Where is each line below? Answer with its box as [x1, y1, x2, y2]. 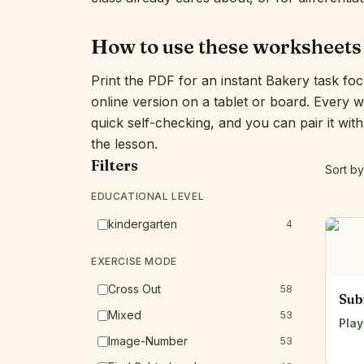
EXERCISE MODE [91, 255, 177, 267]
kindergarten [108, 217, 177, 231]
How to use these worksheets [91, 35, 362, 58]
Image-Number [108, 334, 188, 348]
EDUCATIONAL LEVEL [91, 190, 205, 202]
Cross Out [108, 282, 161, 296]
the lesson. [91, 136, 158, 152]
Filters [91, 156, 138, 175]
